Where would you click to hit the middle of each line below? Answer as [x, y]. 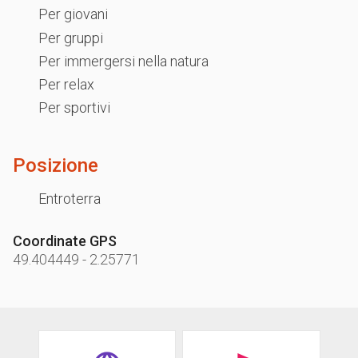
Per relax [66, 85]
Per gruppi [71, 38]
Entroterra [70, 198]
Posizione [56, 166]
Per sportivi [74, 108]
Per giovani [73, 14]
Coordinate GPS [65, 241]
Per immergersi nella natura [123, 61]
